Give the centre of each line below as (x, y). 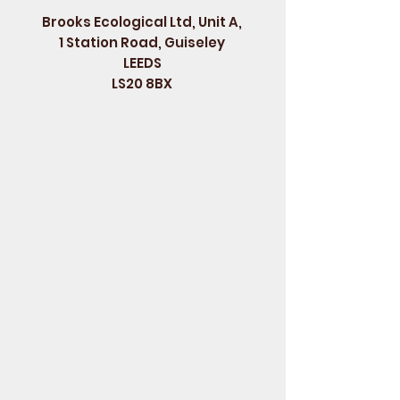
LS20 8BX (142, 83)
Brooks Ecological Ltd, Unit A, (142, 22)
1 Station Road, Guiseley (142, 42)
